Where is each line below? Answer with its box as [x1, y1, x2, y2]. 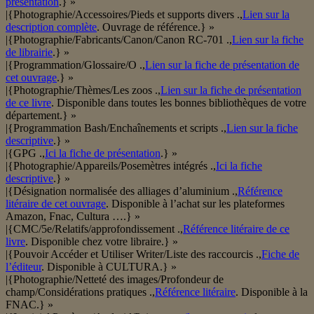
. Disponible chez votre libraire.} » [25, 235, 178, 248]
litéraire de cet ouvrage [6, 198, 106, 210]
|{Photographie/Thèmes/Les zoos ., [6, 84, 161, 97]
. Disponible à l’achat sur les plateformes [106, 198, 285, 210]
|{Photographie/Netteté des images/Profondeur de [6, 273, 224, 286]
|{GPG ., [6, 147, 45, 160]
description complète [6, 21, 97, 34]
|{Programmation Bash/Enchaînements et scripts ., [6, 122, 226, 135]
